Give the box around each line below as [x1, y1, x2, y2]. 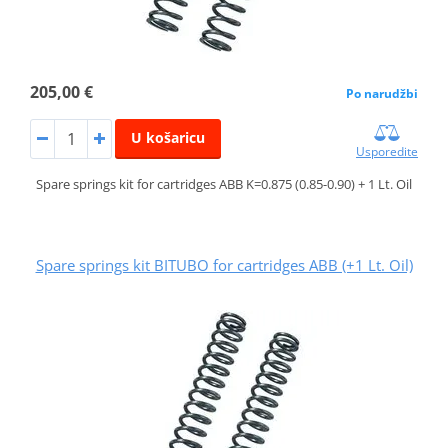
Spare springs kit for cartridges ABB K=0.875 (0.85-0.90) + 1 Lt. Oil [36, 175, 412, 194]
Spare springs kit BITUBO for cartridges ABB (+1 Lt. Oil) [35, 255, 413, 276]
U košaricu [130, 128, 205, 148]
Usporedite [356, 143, 419, 161]
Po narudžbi [346, 85, 419, 103]
